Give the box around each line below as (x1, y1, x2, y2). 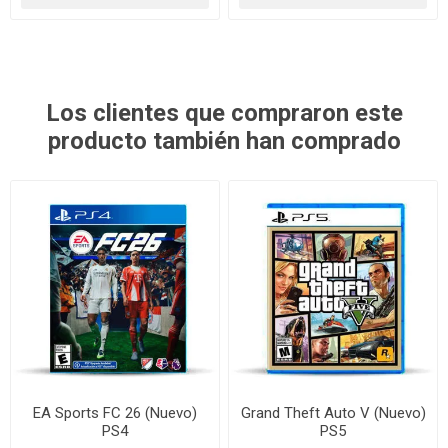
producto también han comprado (47, 126, 401, 155)
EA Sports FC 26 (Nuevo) (32, 403, 197, 422)
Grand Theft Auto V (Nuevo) (240, 403, 426, 422)
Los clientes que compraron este (45, 98, 403, 127)
